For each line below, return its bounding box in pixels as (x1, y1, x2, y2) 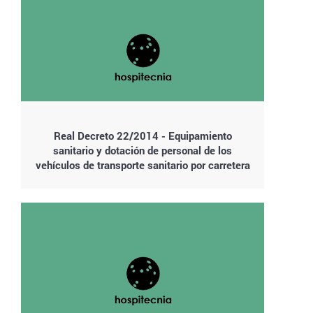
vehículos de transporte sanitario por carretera (35, 157, 250, 172)
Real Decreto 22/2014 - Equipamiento (53, 128, 232, 143)
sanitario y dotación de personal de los (53, 143, 232, 157)
